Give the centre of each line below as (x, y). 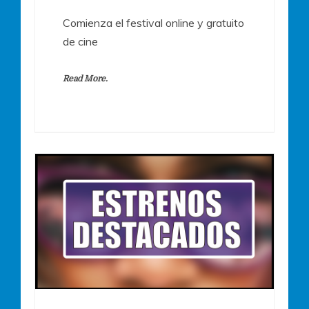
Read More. (85, 79)
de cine (80, 42)
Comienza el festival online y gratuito (153, 23)
